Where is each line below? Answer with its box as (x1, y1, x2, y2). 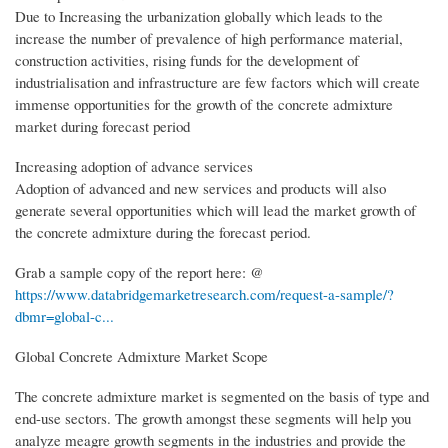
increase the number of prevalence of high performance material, (15, 27, 403, 48)
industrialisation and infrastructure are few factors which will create (15, 71, 420, 92)
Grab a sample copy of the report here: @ (15, 261, 264, 282)
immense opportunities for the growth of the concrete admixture (15, 93, 393, 114)
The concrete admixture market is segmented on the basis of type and (15, 385, 429, 406)
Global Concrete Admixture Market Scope (15, 345, 268, 366)
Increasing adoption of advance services (15, 155, 253, 176)
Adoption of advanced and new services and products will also (15, 177, 386, 198)
